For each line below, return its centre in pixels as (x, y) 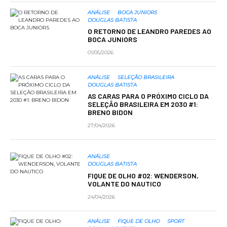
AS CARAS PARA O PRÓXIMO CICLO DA (148, 96)
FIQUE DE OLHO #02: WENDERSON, (143, 175)
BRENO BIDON (110, 112)
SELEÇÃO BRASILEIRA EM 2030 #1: (143, 104)
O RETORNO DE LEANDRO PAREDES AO (149, 31)
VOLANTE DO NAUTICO (124, 183)
